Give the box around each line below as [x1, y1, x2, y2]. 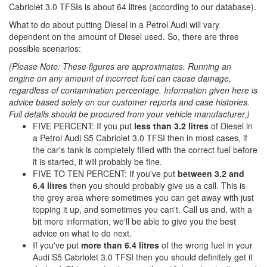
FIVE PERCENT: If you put [33, 120, 134, 132]
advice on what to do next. [33, 227, 132, 240]
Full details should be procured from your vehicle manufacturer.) [9, 108, 250, 120]
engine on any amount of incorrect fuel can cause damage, [9, 72, 231, 85]
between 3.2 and [178, 167, 244, 180]
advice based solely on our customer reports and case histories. [9, 96, 250, 108]
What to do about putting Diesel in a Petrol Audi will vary [9, 18, 219, 31]
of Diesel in [209, 120, 253, 132]
